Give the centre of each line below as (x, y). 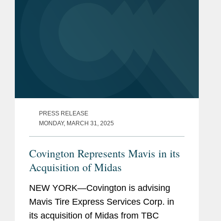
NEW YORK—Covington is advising (100, 188)
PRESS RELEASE (64, 113)
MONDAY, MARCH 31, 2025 (76, 123)
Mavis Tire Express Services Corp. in (102, 202)
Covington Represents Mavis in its (105, 153)
